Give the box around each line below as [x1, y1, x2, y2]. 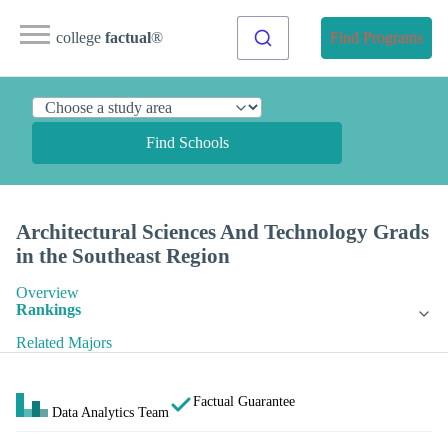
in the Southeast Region [16, 244, 230, 268]
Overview [16, 284, 79, 302]
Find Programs [330, 29, 423, 46]
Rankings [16, 301, 81, 319]
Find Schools [145, 134, 229, 151]
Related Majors [16, 334, 112, 352]
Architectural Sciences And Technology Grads [16, 220, 429, 244]
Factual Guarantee [193, 393, 295, 410]
